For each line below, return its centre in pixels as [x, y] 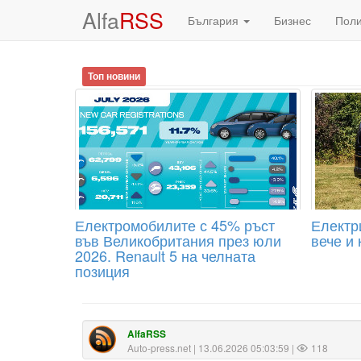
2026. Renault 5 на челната [165, 255]
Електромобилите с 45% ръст [175, 225]
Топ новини [114, 76]
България [215, 20]
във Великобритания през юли [178, 240]
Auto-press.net [159, 348]
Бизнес [293, 20]
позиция [102, 271]
